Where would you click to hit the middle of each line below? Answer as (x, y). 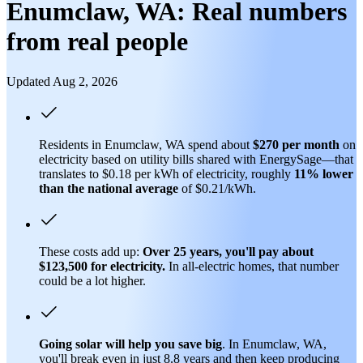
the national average (123, 188)
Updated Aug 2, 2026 (62, 81)
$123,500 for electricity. (102, 266)
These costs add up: (91, 251)
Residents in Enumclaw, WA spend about (146, 144)
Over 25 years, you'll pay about (228, 251)
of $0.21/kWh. (217, 188)
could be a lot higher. (92, 280)
